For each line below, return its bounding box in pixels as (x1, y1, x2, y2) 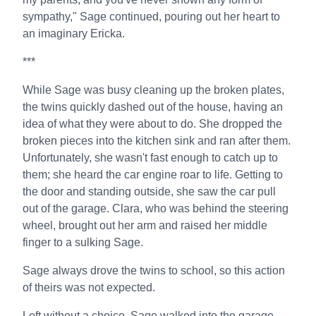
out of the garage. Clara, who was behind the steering (23, 202, 288, 214)
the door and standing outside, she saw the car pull (23, 186, 276, 197)
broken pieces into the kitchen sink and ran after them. (23, 135, 291, 147)
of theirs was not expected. (23, 281, 155, 293)
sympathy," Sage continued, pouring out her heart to (23, 11, 280, 23)
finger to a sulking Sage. (23, 236, 143, 248)
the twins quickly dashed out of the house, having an (23, 101, 283, 113)
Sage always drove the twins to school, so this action (23, 265, 285, 276)
